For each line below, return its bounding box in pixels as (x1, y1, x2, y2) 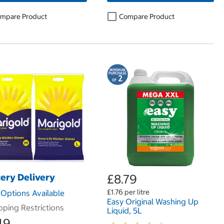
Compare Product (118, 11, 174, 21)
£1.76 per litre (106, 187, 149, 196)
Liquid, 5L (106, 205, 142, 215)
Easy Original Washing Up (106, 196, 198, 206)
